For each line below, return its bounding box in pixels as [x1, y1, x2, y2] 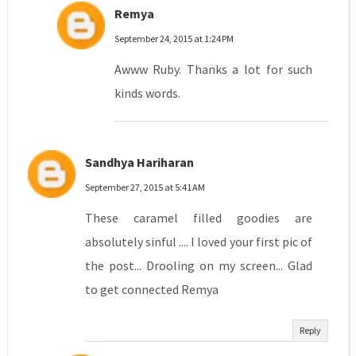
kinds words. [114, 85, 180, 102]
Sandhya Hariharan [84, 154, 194, 171]
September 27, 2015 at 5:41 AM [84, 181, 205, 194]
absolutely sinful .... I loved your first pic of [84, 234, 313, 250]
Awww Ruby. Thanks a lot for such [114, 61, 313, 78]
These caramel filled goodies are [84, 210, 313, 226]
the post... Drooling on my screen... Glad [84, 257, 313, 274]
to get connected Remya [84, 281, 219, 298]
